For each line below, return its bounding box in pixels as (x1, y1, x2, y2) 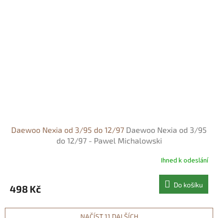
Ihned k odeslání (161, 155, 208, 165)
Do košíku (174, 181, 203, 189)
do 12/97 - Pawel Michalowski (56, 136, 162, 145)
